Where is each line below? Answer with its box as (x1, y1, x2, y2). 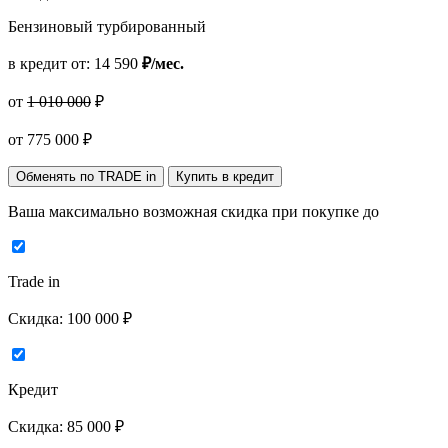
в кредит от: (8, 54, 94, 72)
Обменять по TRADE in (16, 168, 156, 184)
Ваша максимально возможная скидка (8, 202, 272, 220)
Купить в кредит (176, 168, 274, 184)
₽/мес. (142, 54, 184, 72)
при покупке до (272, 202, 379, 220)
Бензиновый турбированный (8, 17, 206, 35)
